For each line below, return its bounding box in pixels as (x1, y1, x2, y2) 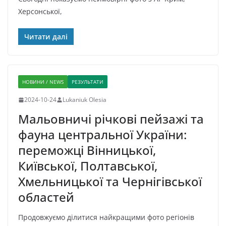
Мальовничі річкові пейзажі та (18, 110, 204, 128)
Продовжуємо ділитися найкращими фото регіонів (18, 212, 194, 222)
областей (18, 189, 74, 206)
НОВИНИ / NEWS (22, 78, 64, 86)
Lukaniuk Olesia (63, 95, 106, 104)
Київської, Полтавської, (18, 157, 157, 175)
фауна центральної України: (18, 126, 187, 143)
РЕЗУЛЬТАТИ (72, 78, 103, 86)
